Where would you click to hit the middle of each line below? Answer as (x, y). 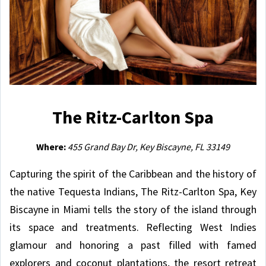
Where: (52, 146)
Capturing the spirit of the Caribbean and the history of (133, 173)
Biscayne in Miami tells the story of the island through (133, 209)
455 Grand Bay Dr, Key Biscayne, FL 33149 (149, 146)
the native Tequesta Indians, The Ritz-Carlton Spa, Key (133, 191)
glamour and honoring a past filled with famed (133, 245)
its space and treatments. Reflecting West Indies (133, 227)
